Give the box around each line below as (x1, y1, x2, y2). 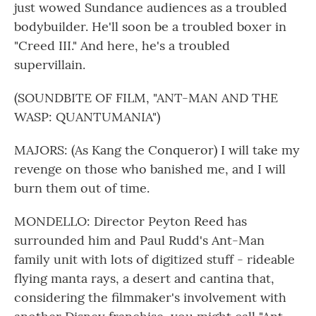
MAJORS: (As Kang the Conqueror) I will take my (14, 142, 300, 158)
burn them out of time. (14, 180, 150, 196)
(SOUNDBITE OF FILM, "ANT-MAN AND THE (14, 90, 278, 106)
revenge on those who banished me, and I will (14, 161, 286, 177)
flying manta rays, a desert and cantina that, (14, 270, 274, 286)
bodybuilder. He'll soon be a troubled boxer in (14, 18, 286, 35)
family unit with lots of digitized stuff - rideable (14, 251, 295, 267)
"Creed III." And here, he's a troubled (14, 37, 230, 54)
